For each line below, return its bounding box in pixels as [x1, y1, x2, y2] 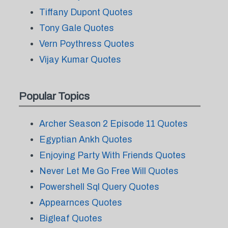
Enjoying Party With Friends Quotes [39, 150, 186, 160]
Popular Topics [18, 90, 90, 102]
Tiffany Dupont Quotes [39, 7, 133, 17]
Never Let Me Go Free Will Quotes [39, 166, 179, 176]
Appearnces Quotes [39, 197, 122, 208]
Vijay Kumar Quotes [39, 54, 121, 65]
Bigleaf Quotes [39, 213, 102, 223]
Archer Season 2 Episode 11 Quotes [39, 119, 188, 129]
